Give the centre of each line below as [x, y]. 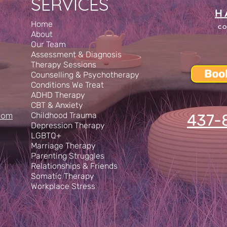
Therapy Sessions [64, 65]
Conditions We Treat [67, 85]
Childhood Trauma [64, 115]
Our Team [48, 44]
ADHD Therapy [58, 95]
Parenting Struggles [68, 156]
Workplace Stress [63, 186]
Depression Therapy [68, 125]
